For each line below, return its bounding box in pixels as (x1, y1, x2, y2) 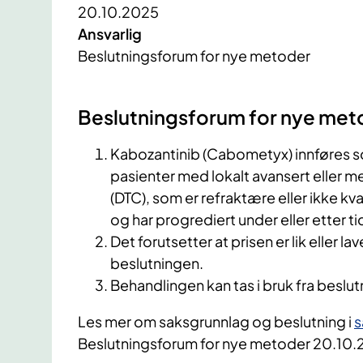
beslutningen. (110, 254, 203, 273)
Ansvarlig (78, 24, 142, 44)
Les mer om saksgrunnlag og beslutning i (78, 312, 354, 331)
